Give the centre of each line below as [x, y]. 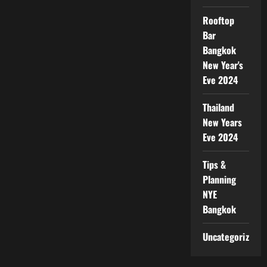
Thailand [218, 107]
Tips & [214, 164]
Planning [219, 179]
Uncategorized [230, 236]
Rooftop [218, 20]
